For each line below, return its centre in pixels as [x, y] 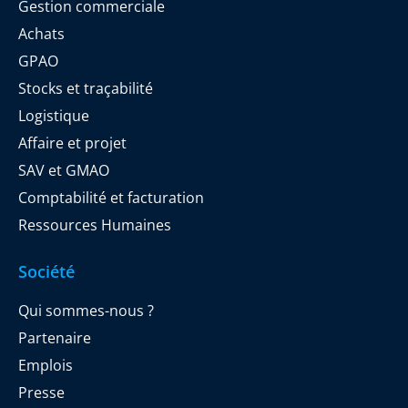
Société [46, 271]
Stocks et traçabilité [86, 88]
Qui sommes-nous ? [86, 310]
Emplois [46, 365]
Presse [41, 392]
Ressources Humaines [95, 224]
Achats [41, 33]
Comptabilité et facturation [111, 197]
